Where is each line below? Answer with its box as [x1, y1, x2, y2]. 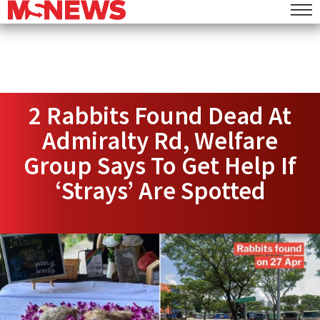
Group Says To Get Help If [24, 150, 296, 181]
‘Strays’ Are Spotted [54, 175, 266, 206]
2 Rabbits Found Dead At [29, 100, 291, 131]
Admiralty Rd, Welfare [42, 125, 278, 156]
